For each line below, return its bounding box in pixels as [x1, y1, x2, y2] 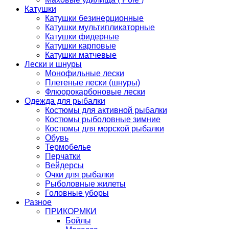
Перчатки [45, 152, 81, 161]
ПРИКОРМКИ [45, 207, 97, 216]
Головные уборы [45, 189, 109, 198]
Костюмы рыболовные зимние [45, 115, 161, 124]
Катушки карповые [45, 41, 116, 51]
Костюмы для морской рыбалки [45, 124, 164, 133]
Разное [25, 198, 52, 207]
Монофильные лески [45, 69, 124, 78]
